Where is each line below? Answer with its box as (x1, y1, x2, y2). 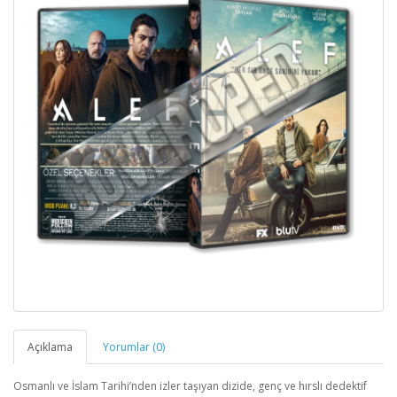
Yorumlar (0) (103, 339, 165, 354)
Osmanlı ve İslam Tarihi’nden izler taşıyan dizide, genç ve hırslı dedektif (13, 378, 367, 393)
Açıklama (27, 339, 73, 354)
